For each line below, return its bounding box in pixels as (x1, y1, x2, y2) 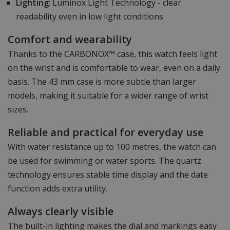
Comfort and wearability (8, 32, 132, 47)
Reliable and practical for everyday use (8, 125, 203, 140)
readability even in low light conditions (16, 11, 163, 23)
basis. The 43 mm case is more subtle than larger (8, 76, 196, 88)
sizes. (8, 104, 28, 116)
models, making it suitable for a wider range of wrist (8, 90, 208, 102)
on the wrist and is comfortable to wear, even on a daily (8, 62, 220, 74)
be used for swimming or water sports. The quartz (8, 155, 201, 167)
